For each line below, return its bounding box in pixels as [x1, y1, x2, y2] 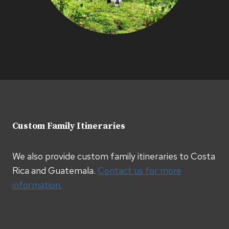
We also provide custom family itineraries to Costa [12, 150, 215, 163]
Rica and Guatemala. [12, 165, 98, 177]
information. [12, 179, 62, 191]
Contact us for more [98, 165, 181, 177]
